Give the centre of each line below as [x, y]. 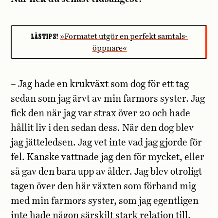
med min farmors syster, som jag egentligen [105, 201]
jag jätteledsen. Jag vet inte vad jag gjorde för [107, 143]
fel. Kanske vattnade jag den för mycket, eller [108, 158]
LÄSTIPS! [45, 36]
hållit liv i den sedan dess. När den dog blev [102, 128]
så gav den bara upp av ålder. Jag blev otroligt [107, 172]
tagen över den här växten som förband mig [104, 187]
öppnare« [109, 48]
